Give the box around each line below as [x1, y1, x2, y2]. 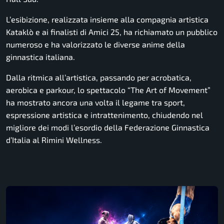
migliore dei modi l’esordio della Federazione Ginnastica [6, 122, 209, 132]
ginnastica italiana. [6, 52, 75, 62]
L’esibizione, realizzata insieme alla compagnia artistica [6, 14, 208, 24]
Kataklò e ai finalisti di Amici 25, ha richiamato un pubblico [6, 27, 217, 37]
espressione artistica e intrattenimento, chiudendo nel [6, 110, 203, 120]
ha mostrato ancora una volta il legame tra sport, [6, 97, 185, 107]
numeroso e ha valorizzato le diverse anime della [6, 39, 185, 49]
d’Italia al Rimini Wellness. [6, 135, 102, 145]
